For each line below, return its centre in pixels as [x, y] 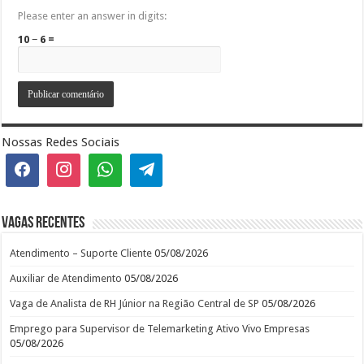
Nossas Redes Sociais [61, 142]
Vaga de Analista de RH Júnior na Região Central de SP [135, 303]
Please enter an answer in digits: [93, 16]
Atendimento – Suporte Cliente [81, 253]
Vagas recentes [43, 223]
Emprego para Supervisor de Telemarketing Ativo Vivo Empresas [160, 328]
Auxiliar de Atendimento [66, 278]
